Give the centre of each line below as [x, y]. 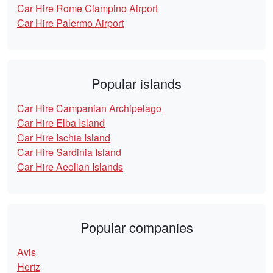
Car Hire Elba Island [61, 123]
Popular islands [136, 83]
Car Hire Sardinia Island [69, 152]
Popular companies [136, 227]
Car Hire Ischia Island [64, 138]
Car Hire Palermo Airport [70, 23]
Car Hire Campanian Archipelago [89, 108]
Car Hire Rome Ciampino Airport [87, 9]
